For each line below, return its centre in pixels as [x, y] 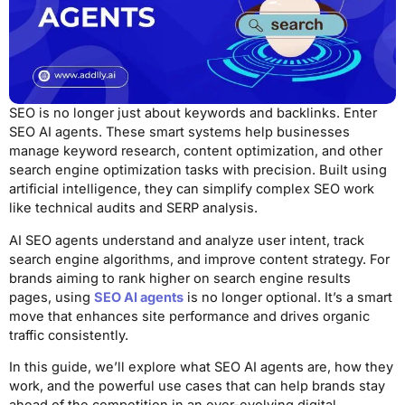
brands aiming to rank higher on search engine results [180, 278]
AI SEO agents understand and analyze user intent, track [187, 240]
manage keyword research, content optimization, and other [196, 151]
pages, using [52, 297]
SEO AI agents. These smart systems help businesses [179, 132]
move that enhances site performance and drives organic [189, 316]
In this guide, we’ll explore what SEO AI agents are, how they [201, 367]
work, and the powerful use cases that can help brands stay [197, 386]
